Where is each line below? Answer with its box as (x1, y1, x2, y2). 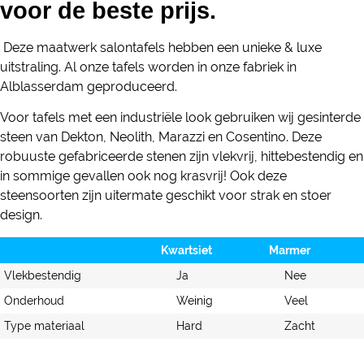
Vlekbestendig (4, 268, 81, 282)
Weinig (176, 293, 214, 307)
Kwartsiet (161, 243, 212, 257)
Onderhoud (4, 293, 64, 307)
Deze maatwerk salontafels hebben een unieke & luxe (3, 40, 322, 55)
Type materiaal (4, 318, 84, 332)
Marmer (269, 243, 310, 257)
